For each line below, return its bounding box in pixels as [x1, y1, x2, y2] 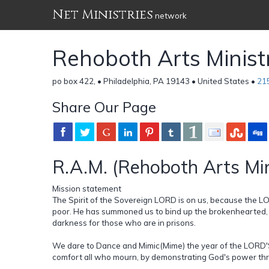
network [153, 11, 187, 20]
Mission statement [52, 183, 121, 193]
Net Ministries [52, 6, 153, 23]
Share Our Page [52, 97, 156, 116]
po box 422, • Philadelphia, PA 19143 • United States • [52, 76, 257, 86]
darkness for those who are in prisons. [52, 217, 198, 228]
